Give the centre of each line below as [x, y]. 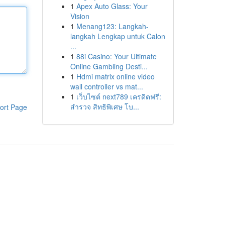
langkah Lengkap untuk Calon [118, 36]
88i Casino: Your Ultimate [116, 56]
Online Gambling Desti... [109, 66]
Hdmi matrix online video [115, 76]
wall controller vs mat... [106, 86]
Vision [80, 16]
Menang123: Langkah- [112, 26]
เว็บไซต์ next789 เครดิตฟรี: [119, 96]
